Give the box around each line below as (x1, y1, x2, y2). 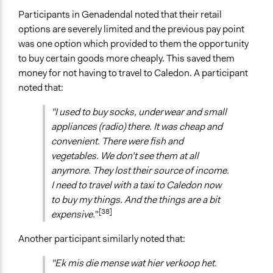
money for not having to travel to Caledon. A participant (18, 66, 248, 80)
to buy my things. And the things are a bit (51, 193, 220, 207)
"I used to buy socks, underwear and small (51, 105, 227, 119)
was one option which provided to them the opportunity (18, 37, 249, 51)
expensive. (51, 208, 95, 221)
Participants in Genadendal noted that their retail (18, 8, 222, 21)
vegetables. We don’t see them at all (51, 149, 199, 163)
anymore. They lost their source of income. (51, 164, 229, 177)
